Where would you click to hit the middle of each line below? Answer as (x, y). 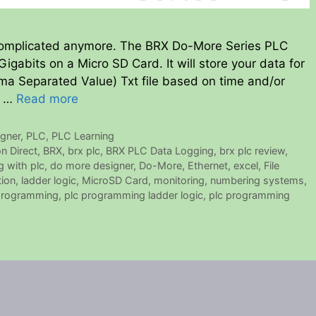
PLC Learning (83, 136)
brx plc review (253, 151)
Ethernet (208, 166)
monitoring (179, 181)
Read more (47, 99)
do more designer (92, 166)
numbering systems (257, 181)
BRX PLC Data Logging (160, 151)
